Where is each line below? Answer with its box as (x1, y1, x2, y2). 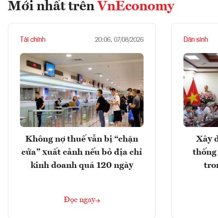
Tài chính (20, 36, 45, 43)
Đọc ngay (64, 196, 95, 204)
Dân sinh (183, 36, 208, 43)
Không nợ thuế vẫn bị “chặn (25, 135, 138, 144)
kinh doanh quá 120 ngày (30, 161, 133, 170)
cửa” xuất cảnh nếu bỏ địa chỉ (21, 148, 142, 157)
